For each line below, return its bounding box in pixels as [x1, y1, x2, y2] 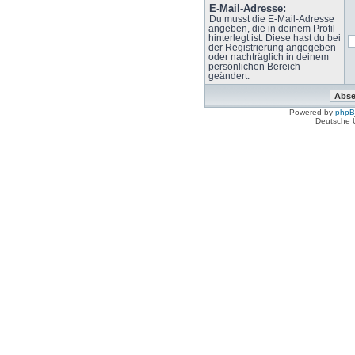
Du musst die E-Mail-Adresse [208, 14, 334, 24]
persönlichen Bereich [208, 62, 300, 71]
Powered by [289, 108, 335, 116]
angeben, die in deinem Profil [208, 24, 335, 33]
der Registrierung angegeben [208, 43, 336, 52]
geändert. [208, 71, 250, 81]
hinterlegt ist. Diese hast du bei [208, 33, 341, 43]
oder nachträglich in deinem [208, 52, 329, 62]
